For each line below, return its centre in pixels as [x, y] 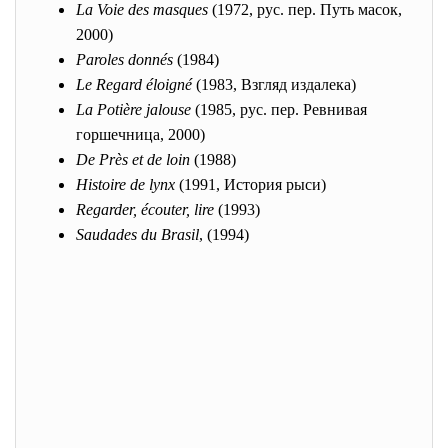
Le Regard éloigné [134, 84]
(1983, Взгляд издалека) [274, 84]
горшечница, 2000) [140, 134]
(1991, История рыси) [250, 184]
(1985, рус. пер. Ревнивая [279, 109]
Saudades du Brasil [137, 234]
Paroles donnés [124, 59]
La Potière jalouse [133, 109]
